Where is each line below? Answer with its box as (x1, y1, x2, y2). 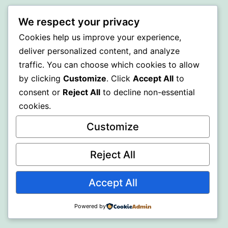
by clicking (19, 73, 63, 83)
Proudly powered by (8, 32, 97, 43)
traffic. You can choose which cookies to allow (19, 59, 199, 70)
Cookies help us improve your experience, (19, 32, 181, 42)
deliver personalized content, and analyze (19, 45, 180, 56)
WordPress (97, 32, 143, 43)
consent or (19, 87, 63, 97)
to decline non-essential (100, 87, 195, 97)
